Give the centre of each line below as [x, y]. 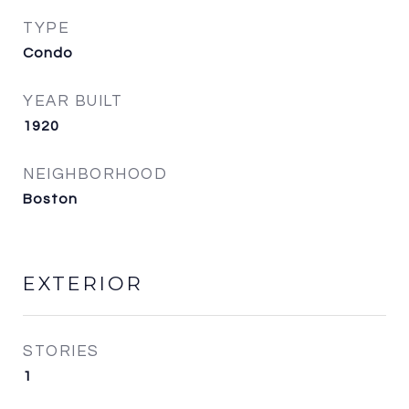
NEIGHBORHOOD [95, 174]
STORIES [61, 351]
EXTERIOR [83, 283]
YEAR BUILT [73, 101]
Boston [50, 199]
